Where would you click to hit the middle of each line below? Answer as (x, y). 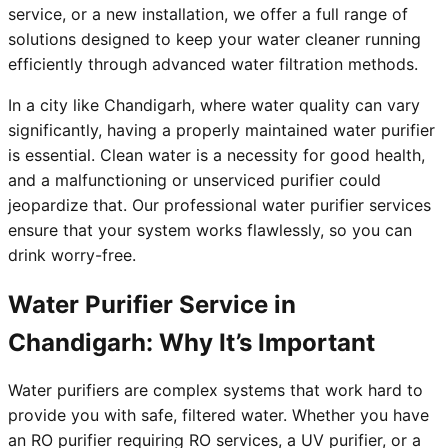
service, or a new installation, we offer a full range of (208, 14)
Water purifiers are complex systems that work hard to (215, 390)
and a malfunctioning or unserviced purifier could (194, 180)
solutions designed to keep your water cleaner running (214, 39)
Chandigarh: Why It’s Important (191, 343)
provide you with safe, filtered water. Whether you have (218, 415)
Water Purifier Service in (152, 305)
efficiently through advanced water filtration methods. (213, 64)
